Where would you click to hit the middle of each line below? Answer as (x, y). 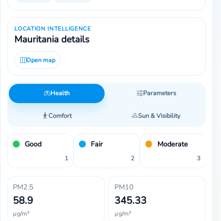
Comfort (60, 116)
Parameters (159, 93)
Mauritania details (52, 39)
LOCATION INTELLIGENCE (53, 29)
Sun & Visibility (160, 116)
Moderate (172, 144)
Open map (40, 60)
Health (60, 93)
